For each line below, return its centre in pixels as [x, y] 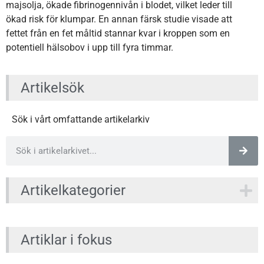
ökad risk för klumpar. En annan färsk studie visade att [119, 19]
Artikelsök [52, 88]
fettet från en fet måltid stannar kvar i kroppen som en [118, 33]
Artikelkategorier [73, 191]
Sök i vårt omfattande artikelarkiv [81, 120]
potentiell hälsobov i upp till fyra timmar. [90, 47]
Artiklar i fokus [66, 240]
